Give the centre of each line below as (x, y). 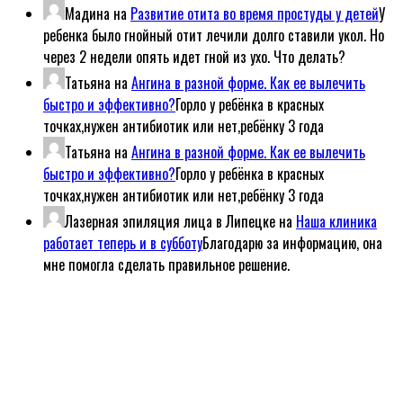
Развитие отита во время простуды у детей (255, 13)
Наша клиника (336, 221)
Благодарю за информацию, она (292, 242)
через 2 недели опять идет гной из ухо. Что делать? (194, 56)
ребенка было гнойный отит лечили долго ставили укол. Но (214, 35)
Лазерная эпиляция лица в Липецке (170, 221)
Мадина (87, 13)
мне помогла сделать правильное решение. (166, 264)
